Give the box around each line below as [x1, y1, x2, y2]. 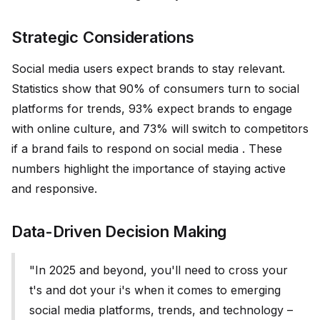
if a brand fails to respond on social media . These [11, 141, 282, 156]
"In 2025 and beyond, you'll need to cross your [29, 263, 288, 278]
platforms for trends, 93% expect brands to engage [11, 101, 292, 116]
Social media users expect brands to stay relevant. [11, 61, 285, 76]
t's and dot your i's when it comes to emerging [29, 283, 281, 298]
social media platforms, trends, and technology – [29, 303, 293, 318]
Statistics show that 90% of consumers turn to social [11, 81, 299, 96]
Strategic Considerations [11, 28, 194, 47]
